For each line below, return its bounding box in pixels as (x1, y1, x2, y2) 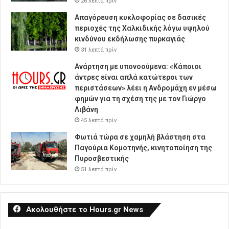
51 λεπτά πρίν (81, 166, 117, 173)
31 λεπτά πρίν (81, 47, 117, 54)
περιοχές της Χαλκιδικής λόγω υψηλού (75, 24, 210, 33)
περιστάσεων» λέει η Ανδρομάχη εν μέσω (75, 84, 217, 93)
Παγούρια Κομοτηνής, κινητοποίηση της (75, 144, 212, 152)
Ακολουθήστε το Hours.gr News (26, 205, 143, 215)
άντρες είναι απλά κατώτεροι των (75, 73, 193, 82)
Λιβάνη (75, 105, 98, 114)
